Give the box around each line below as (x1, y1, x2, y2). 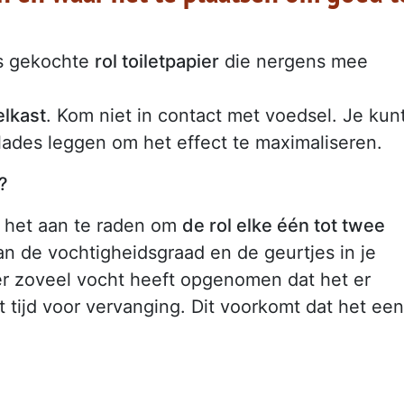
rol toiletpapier (95, 50, 219, 73)
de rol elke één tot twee (182, 215, 385, 237)
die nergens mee (219, 50, 368, 73)
